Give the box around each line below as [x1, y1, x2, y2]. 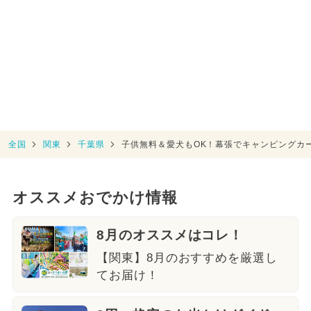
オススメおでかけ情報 [12, 189, 178, 206]
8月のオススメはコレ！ [96, 227, 244, 242]
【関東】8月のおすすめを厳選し [96, 251, 278, 264]
